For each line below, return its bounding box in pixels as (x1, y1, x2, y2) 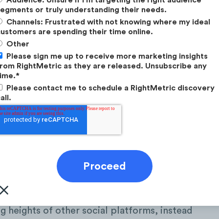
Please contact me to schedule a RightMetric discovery (6, 84, 215, 92)
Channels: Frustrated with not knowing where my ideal (6, 18, 210, 26)
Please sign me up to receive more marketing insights (6, 52, 208, 60)
